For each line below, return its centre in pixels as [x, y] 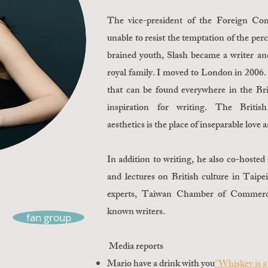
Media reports [135, 247]
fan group [48, 217]
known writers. [136, 213]
